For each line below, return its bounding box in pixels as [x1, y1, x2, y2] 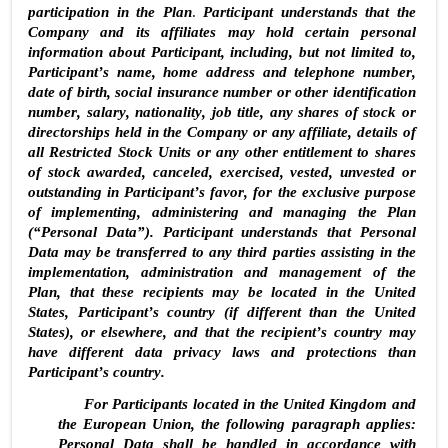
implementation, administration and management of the [28, 263, 416, 280]
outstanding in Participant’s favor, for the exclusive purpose [28, 183, 416, 200]
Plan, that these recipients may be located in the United [28, 283, 416, 300]
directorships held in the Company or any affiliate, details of [28, 123, 416, 140]
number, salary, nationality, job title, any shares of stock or [28, 103, 416, 120]
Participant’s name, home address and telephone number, [28, 63, 416, 80]
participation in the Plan [28, 3, 192, 20]
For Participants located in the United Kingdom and [83, 395, 416, 412]
